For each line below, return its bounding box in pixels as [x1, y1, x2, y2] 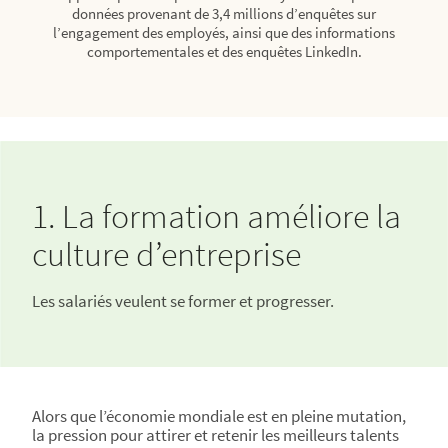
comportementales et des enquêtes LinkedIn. [86, 42, 362, 61]
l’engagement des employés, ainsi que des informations [53, 23, 395, 42]
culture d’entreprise [32, 233, 301, 275]
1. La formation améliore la [32, 195, 401, 237]
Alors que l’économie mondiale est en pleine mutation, [32, 405, 406, 427]
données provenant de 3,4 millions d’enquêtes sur [72, 4, 376, 23]
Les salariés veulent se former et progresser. [32, 290, 334, 312]
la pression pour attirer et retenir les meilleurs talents [32, 424, 399, 446]
